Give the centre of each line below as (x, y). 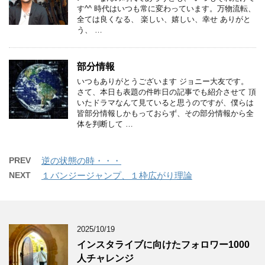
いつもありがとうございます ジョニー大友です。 (163, 81)
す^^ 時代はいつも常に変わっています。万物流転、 (166, 8)
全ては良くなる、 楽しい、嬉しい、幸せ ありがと (164, 19)
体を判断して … (105, 124)
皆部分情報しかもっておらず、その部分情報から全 (165, 113)
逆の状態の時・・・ (81, 160)
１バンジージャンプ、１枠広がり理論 (117, 175)
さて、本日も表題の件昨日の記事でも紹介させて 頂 (167, 92)
